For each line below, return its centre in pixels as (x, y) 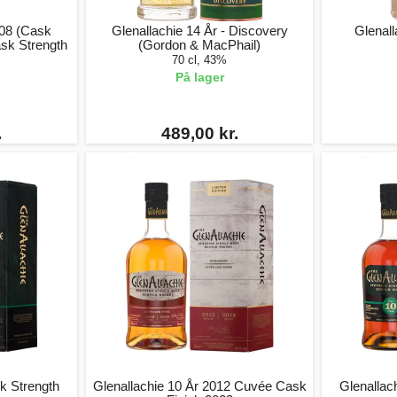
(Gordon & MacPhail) (200, 45)
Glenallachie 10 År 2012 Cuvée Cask (199, 386)
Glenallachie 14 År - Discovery (199, 31)
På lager (199, 77)
